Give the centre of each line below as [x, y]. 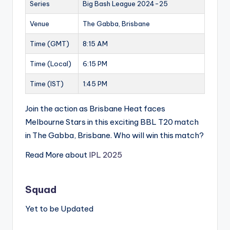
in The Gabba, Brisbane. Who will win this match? [114, 136]
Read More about [57, 155]
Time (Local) [51, 64]
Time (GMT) [50, 44]
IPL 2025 [106, 155]
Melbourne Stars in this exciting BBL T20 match [112, 122]
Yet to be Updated [59, 209]
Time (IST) [47, 84]
